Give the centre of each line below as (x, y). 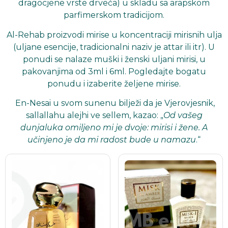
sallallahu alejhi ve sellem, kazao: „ (94, 116)
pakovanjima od (55, 71)
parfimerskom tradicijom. (114, 15)
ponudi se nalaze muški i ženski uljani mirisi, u (114, 59)
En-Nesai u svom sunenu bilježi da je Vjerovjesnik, (114, 103)
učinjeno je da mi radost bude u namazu (112, 140)
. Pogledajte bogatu (165, 71)
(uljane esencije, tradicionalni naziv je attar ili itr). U (114, 47)
